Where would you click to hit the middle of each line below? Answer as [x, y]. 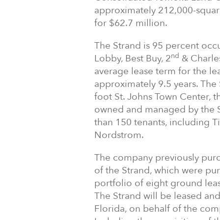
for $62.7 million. [133, 23]
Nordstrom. [121, 135]
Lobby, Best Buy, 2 [133, 58]
